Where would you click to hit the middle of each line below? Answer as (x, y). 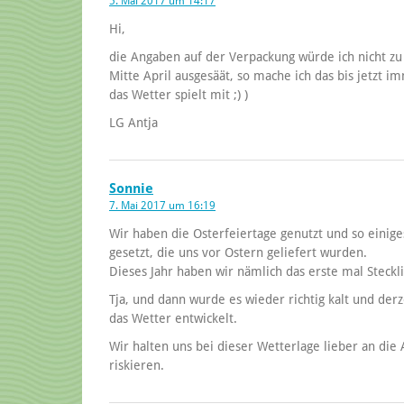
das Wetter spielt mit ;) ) (179, 94)
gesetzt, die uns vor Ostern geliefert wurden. (238, 252)
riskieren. (137, 365)
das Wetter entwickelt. (173, 318)
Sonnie (131, 188)
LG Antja (133, 122)
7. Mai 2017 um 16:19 (162, 205)
